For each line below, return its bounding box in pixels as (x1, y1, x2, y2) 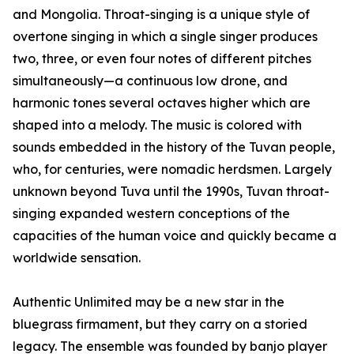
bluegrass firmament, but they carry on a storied (13, 316, 307, 333)
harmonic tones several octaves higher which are (13, 95, 311, 111)
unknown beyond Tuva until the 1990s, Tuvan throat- (13, 183, 330, 200)
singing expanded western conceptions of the (13, 205, 290, 222)
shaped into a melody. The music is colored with (13, 117, 302, 134)
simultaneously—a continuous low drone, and (13, 73, 288, 89)
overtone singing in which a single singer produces (13, 28, 318, 45)
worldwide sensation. (13, 250, 141, 266)
